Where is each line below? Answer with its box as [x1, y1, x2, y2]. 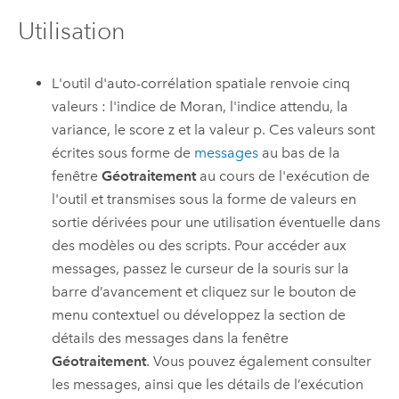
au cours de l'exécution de [196, 167, 370, 184]
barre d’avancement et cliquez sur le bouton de [52, 282, 357, 300]
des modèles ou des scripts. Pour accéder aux [52, 236, 347, 254]
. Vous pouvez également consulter [146, 352, 372, 370]
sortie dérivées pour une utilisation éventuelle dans [52, 213, 381, 231]
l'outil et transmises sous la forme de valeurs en [52, 190, 357, 208]
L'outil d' [52, 74, 108, 92]
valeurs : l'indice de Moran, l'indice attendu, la [52, 97, 349, 115]
